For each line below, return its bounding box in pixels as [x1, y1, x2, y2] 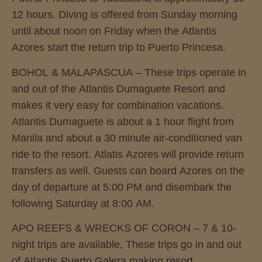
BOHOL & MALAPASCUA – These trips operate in [12, 66, 246, 78]
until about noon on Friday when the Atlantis [12, 25, 216, 37]
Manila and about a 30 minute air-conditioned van [12, 132, 242, 144]
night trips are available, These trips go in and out [12, 238, 242, 250]
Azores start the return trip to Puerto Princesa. [12, 42, 226, 54]
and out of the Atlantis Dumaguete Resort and [12, 82, 225, 95]
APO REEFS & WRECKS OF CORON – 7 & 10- [12, 222, 236, 234]
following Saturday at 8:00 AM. [12, 197, 154, 209]
